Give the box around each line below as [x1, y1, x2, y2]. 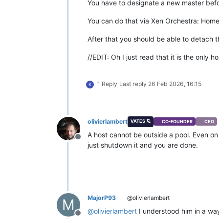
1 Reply [97, 80, 117, 88]
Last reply [119, 80, 148, 88]
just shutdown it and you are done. [88, 140, 198, 149]
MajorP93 [88, 194, 116, 201]
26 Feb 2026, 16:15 [148, 80, 201, 88]
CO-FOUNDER [162, 119, 193, 125]
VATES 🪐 [130, 118, 151, 124]
